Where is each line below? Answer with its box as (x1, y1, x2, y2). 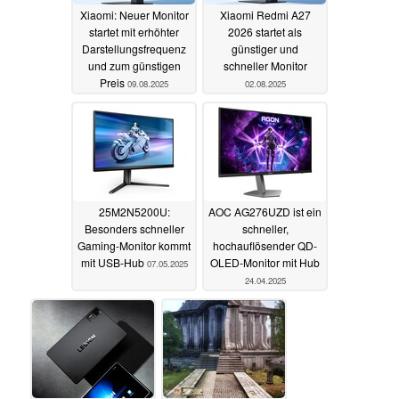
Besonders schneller (84, 221, 184, 237)
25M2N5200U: (98, 204, 170, 220)
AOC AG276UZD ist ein (208, 204, 322, 220)
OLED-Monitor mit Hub (210, 255, 320, 271)
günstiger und (232, 41, 298, 57)
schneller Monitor (223, 58, 307, 74)
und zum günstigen (87, 58, 181, 74)
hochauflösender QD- (213, 238, 317, 254)
